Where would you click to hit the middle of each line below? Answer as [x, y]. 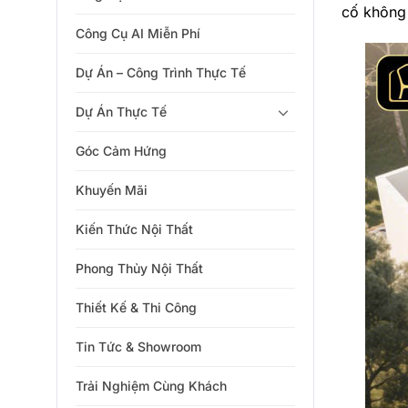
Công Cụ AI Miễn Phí [138, 33]
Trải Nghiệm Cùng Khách [151, 386]
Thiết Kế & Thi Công [136, 307]
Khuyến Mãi [112, 190]
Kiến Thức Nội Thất [134, 229]
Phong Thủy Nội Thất [139, 268]
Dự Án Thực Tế [121, 112]
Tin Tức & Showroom [138, 347]
